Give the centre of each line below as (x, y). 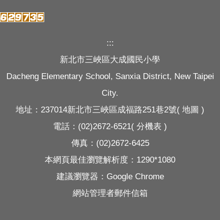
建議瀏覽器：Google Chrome (110, 177)
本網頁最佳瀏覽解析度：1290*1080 (110, 160)
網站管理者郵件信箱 (110, 193)
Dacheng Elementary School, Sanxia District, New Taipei (110, 76)
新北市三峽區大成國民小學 (110, 60)
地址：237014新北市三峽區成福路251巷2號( (99, 110)
